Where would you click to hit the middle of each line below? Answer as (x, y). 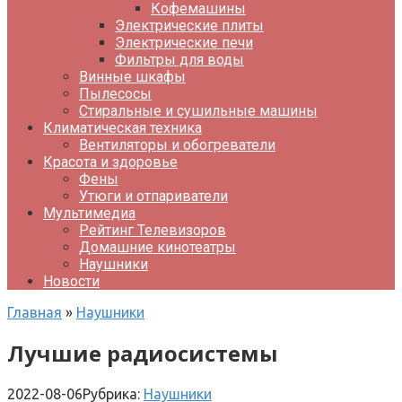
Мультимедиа (89, 213)
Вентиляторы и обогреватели (177, 145)
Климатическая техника (122, 128)
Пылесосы (115, 94)
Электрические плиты (189, 26)
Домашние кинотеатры (157, 247)
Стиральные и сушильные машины (198, 111)
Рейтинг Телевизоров (153, 230)
